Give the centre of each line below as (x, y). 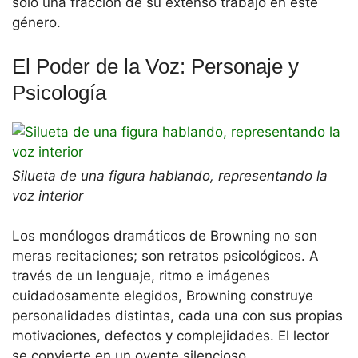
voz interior (48, 195)
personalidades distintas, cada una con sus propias (177, 316)
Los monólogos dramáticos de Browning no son (165, 236)
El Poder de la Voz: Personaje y (155, 66)
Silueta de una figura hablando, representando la (170, 175)
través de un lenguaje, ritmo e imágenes (141, 276)
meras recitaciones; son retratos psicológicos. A (165, 256)
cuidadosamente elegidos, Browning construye (163, 296)
